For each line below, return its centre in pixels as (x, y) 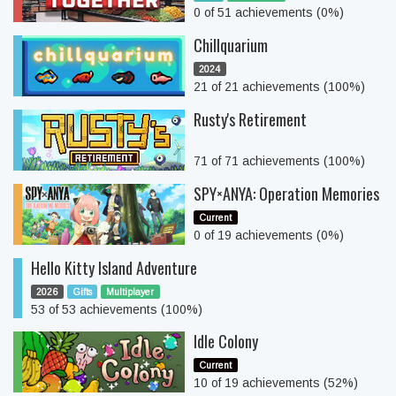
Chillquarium (231, 45)
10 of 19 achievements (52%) (276, 383)
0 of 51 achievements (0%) (269, 12)
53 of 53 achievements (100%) (117, 309)
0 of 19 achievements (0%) (269, 235)
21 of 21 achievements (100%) (279, 87)
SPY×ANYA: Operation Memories (286, 194)
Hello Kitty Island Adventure (114, 268)
